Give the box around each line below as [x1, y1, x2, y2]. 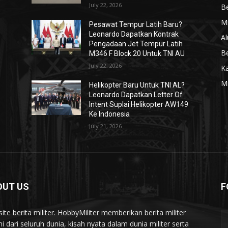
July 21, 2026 [89, 122, 122, 130]
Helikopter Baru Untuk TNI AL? [89, 81, 185, 89]
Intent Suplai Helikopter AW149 [89, 100, 189, 108]
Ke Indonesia [89, 110, 130, 118]
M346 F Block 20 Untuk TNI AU [89, 49, 185, 58]
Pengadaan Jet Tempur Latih [89, 40, 183, 48]
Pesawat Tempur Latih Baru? [89, 20, 183, 28]
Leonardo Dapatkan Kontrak [89, 30, 179, 38]
